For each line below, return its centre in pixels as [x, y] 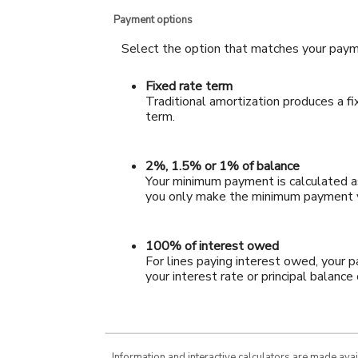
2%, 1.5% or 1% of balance [223, 166]
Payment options [153, 20]
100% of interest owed [212, 247]
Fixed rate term [189, 86]
